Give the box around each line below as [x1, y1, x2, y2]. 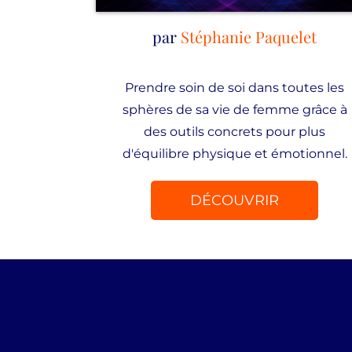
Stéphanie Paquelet [181, 26, 317, 47]
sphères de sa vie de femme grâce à [122, 102, 347, 117]
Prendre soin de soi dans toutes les [125, 80, 345, 95]
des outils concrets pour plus [144, 124, 326, 139]
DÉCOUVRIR [190, 192, 280, 209]
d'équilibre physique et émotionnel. [122, 146, 347, 161]
